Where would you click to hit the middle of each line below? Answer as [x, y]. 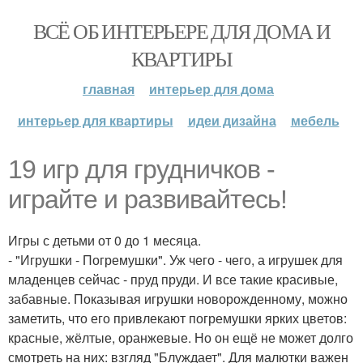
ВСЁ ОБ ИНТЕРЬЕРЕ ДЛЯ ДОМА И [181, 31]
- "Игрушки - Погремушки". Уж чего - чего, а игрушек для [175, 260]
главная [109, 89]
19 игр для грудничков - [141, 169]
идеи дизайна [232, 120]
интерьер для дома [211, 89]
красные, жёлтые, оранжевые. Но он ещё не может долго [181, 337]
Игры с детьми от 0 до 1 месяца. [105, 240]
